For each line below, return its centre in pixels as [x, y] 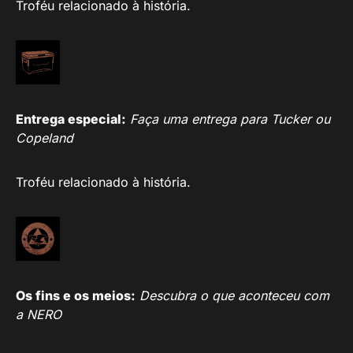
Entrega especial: [71, 119]
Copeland [45, 137]
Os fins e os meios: [76, 295]
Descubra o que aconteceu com [234, 295]
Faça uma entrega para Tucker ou [230, 119]
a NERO [39, 314]
